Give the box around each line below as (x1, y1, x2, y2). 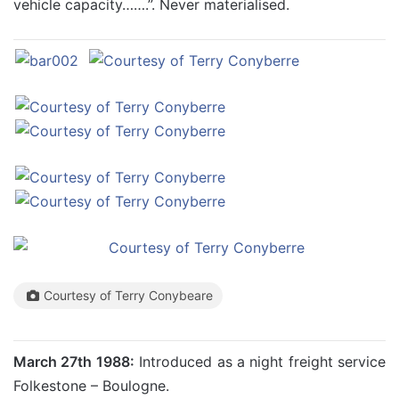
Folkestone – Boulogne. (13, 377, 169, 395)
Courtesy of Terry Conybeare (44, 288, 213, 303)
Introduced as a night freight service (134, 353, 386, 370)
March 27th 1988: (13, 353, 134, 370)
